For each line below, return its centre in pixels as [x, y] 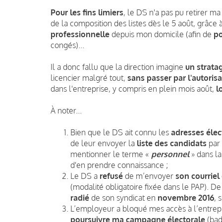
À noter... [66, 110]
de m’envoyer [149, 176]
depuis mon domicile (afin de [162, 34]
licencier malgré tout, [89, 78]
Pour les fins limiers [87, 12]
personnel [171, 154]
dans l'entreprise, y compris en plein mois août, [133, 88]
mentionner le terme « [111, 154]
